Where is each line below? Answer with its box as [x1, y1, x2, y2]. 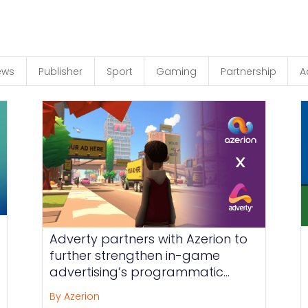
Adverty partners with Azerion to [49, 230, 248, 248]
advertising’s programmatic [49, 263, 224, 281]
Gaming [156, 64, 197, 78]
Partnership [220, 64, 276, 78]
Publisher [38, 64, 82, 78]
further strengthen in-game [49, 247, 221, 265]
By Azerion [49, 289, 100, 304]
